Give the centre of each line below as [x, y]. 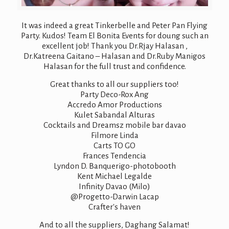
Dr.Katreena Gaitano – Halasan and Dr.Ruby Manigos [114, 56]
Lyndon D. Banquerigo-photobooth [114, 166]
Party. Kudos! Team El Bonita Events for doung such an [114, 35]
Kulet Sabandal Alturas [114, 114]
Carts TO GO [114, 145]
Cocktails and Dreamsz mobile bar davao [114, 125]
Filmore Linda [114, 135]
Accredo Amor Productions [114, 104]
